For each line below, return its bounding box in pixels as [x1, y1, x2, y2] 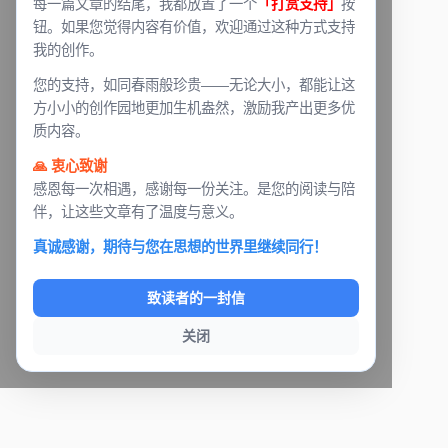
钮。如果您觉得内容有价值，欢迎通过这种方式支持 [33, 18, 355, 35]
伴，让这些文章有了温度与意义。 [33, 203, 243, 220]
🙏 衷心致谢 [33, 157, 107, 174]
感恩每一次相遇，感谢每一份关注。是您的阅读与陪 [33, 180, 355, 197]
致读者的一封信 [147, 289, 245, 306]
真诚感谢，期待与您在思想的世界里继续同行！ [33, 238, 327, 255]
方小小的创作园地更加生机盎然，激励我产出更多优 [33, 99, 355, 116]
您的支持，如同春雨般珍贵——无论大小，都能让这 [33, 76, 355, 93]
